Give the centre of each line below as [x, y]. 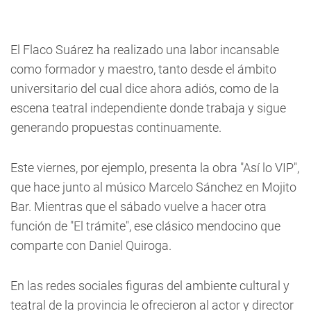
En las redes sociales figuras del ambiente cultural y [150, 286]
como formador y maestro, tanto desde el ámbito [143, 69]
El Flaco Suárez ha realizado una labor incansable [145, 50]
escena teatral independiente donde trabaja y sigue [148, 108]
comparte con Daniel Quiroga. [91, 245]
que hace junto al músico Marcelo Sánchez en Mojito [153, 187]
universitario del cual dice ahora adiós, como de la [145, 89]
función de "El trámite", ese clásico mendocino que [145, 226]
